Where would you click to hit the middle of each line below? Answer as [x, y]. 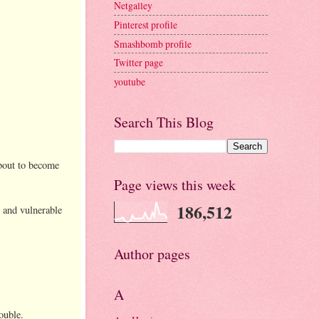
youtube [130, 81]
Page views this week [175, 184]
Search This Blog [164, 122]
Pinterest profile [146, 25]
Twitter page [138, 63]
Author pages [152, 253]
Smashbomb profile [153, 43]
